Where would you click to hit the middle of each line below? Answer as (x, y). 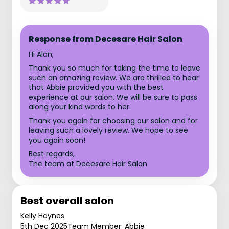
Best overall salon (67, 201)
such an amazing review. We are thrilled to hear (114, 78)
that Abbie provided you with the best (96, 87)
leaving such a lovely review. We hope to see (108, 130)
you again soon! (57, 140)
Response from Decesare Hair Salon (106, 39)
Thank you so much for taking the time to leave (114, 68)
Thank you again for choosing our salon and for (113, 121)
